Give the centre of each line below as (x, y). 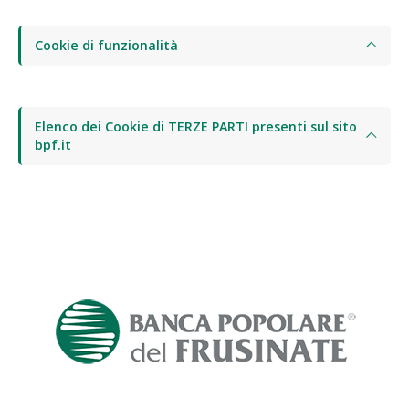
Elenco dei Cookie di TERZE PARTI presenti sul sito (196, 126)
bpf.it (53, 145)
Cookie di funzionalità (106, 45)
